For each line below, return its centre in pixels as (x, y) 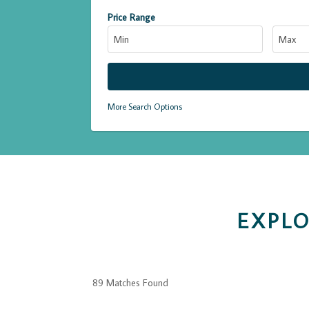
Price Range (131, 17)
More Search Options (145, 106)
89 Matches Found (131, 282)
